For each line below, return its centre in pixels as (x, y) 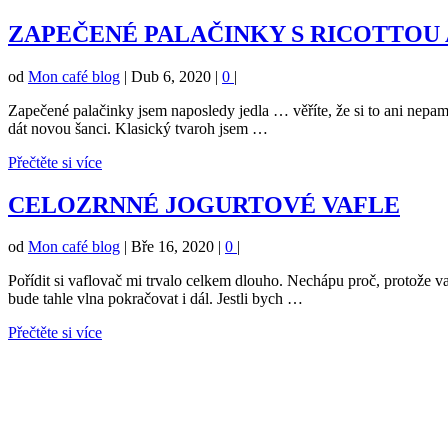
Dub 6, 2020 (171, 76)
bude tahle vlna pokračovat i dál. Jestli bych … (155, 299)
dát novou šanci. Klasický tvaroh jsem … (138, 128)
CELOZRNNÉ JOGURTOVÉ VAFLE (204, 204)
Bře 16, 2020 (172, 247)
